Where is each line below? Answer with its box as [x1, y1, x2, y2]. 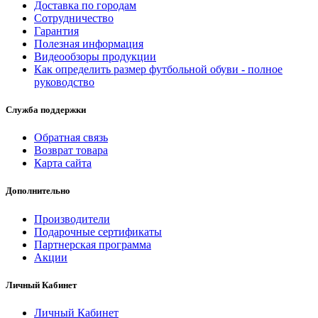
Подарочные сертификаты [34, 225, 162, 238]
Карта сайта [34, 157, 92, 170]
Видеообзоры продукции [34, 50, 156, 62]
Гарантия [34, 24, 79, 37]
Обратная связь [34, 131, 108, 144]
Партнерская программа [34, 238, 151, 251]
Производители [34, 212, 110, 225]
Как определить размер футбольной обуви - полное [34, 62, 283, 75]
